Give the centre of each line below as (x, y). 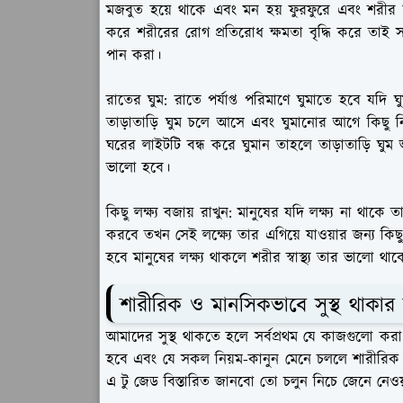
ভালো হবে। (138, 168)
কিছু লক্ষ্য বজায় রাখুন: (169, 213)
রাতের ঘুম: (137, 100)
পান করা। (134, 55)
